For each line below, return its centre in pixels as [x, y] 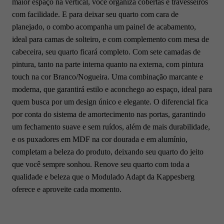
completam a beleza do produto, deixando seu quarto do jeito [108, 151]
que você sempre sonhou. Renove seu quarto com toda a [101, 164]
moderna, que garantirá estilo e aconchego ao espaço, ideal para [112, 89]
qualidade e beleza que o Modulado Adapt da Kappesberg [103, 176]
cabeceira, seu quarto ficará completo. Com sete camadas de [106, 51]
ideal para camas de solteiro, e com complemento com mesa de [110, 39]
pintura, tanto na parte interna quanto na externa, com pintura [108, 64]
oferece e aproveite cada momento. [67, 189]
